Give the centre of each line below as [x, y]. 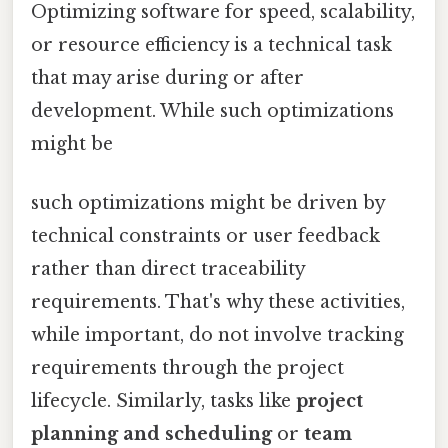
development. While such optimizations [212, 110]
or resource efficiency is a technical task [211, 44]
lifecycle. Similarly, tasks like [163, 400]
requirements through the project [187, 367]
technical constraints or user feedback [205, 235]
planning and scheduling [151, 433]
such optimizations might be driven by [208, 202]
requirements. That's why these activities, [218, 301]
